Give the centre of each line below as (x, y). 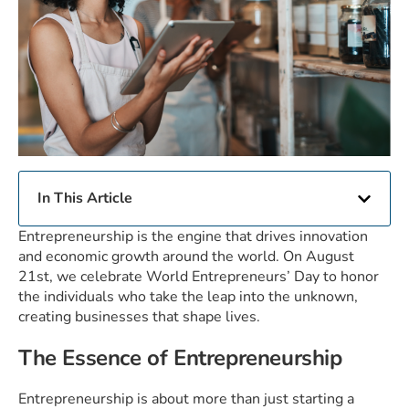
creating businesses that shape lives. (139, 317)
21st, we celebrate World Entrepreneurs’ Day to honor (199, 277)
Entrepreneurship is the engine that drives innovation (193, 237)
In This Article (85, 199)
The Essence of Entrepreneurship (180, 358)
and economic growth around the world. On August (186, 257)
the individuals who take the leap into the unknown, (188, 297)
